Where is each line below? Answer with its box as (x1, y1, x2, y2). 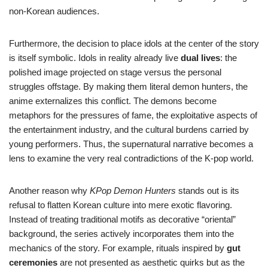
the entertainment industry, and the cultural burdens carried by (9, 124, 249, 135)
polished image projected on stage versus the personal (9, 67, 221, 78)
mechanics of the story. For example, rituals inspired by (9, 243, 227, 254)
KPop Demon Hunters (90, 185, 176, 196)
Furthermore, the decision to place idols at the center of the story (9, 38, 259, 49)
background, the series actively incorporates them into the (9, 229, 234, 239)
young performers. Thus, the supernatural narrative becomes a (9, 139, 253, 150)
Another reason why (9, 185, 90, 196)
